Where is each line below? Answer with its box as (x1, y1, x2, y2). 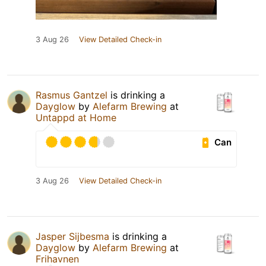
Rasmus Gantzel (36, 89, 107, 102)
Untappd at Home (36, 112, 116, 124)
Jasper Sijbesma (36, 230, 109, 243)
